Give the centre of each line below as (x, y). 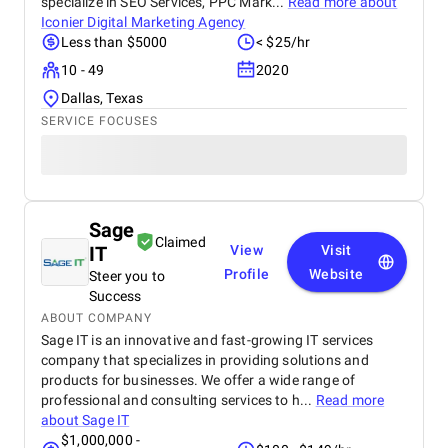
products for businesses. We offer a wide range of (198, 380)
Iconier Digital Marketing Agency (143, 22)
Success (115, 296)
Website (336, 274)
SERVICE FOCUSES (99, 121)
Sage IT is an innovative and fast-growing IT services (207, 340)
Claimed (180, 242)
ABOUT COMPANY (96, 318)
